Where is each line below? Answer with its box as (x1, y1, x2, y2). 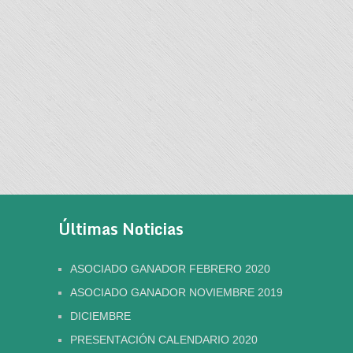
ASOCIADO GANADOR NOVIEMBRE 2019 (69, 286, 283, 299)
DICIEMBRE (69, 310, 131, 322)
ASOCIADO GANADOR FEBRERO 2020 (69, 262, 270, 275)
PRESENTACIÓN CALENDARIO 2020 (69, 333, 258, 346)
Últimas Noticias (58, 216, 184, 242)
